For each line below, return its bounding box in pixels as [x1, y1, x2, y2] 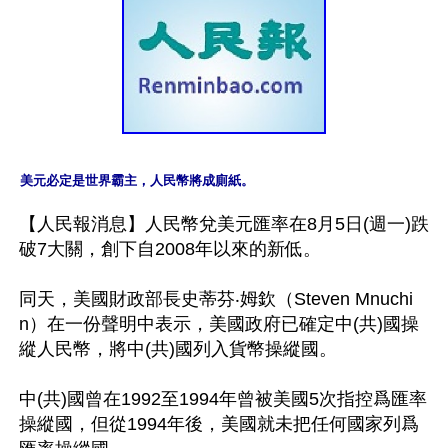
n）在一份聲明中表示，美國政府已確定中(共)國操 [19, 313, 419, 334]
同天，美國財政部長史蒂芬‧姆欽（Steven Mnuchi [19, 288, 413, 309]
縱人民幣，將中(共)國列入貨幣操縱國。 [19, 338, 337, 359]
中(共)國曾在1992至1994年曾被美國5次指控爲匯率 [19, 388, 427, 409]
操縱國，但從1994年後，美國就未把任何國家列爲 [19, 413, 419, 434]
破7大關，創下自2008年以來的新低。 [19, 238, 321, 259]
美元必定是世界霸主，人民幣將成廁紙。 [20, 172, 254, 188]
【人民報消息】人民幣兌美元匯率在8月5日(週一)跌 [19, 213, 429, 234]
